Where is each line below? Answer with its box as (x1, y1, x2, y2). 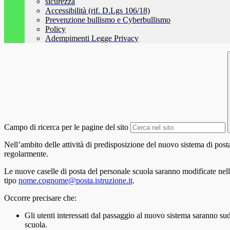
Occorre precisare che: (4, 194, 76, 203)
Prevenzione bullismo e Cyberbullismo (45, 15, 170, 25)
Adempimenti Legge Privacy (45, 34, 139, 43)
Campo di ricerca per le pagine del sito (4, 123, 128, 132)
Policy (45, 25, 66, 34)
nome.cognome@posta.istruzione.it (18, 176, 132, 185)
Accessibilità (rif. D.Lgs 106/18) (45, 6, 150, 15)
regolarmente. (4, 149, 48, 159)
